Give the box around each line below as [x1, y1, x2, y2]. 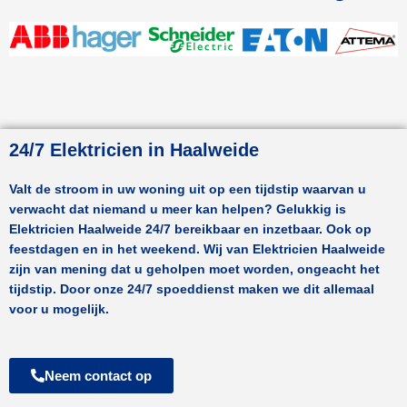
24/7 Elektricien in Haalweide [9, 140, 259, 161]
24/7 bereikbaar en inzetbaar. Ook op [145, 223, 372, 237]
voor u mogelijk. [9, 303, 113, 317]
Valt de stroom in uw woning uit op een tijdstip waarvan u [9, 183, 366, 197]
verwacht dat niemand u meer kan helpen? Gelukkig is [9, 203, 346, 217]
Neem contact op [45, 368, 152, 384]
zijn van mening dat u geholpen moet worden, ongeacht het [9, 263, 380, 277]
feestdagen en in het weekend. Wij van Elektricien [9, 243, 322, 257]
